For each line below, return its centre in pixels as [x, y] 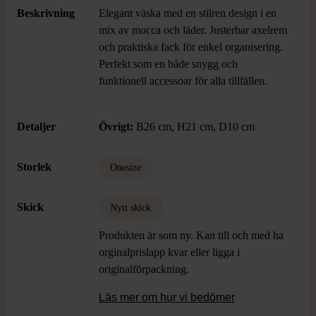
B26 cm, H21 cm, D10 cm [194, 127]
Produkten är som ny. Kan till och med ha [191, 235]
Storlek [34, 167]
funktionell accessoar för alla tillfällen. [183, 81]
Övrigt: [116, 127]
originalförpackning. [144, 269]
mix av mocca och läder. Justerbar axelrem [193, 30]
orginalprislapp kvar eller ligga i [169, 252]
